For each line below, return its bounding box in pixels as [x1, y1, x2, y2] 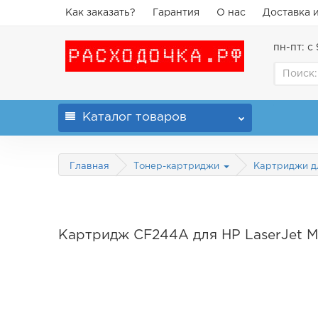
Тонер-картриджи [133, 163, 223, 171]
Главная [70, 163, 110, 170]
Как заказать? [65, 9, 136, 17]
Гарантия [153, 9, 200, 17]
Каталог [82, 112, 133, 123]
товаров [132, 112, 187, 123]
